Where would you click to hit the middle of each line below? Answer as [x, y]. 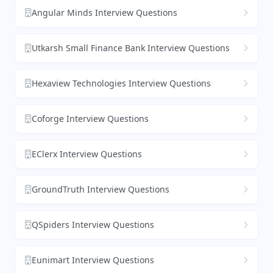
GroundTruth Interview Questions [101, 190]
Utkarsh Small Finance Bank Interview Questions [131, 48]
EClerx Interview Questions [87, 154]
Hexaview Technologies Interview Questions [121, 83]
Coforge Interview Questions [90, 119]
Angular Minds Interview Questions [105, 13]
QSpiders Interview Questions [93, 225]
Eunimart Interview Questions [93, 260]
